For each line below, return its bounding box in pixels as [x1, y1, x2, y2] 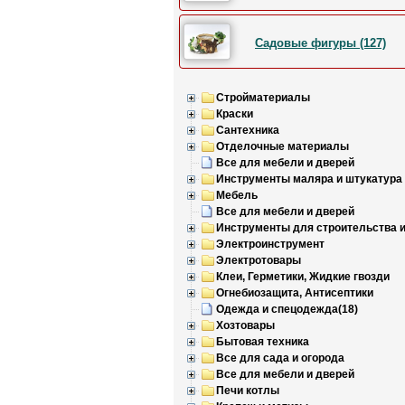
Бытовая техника [216, 335, 309, 348]
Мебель [216, 189, 258, 202]
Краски [216, 108, 253, 120]
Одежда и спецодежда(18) [216, 303, 358, 316]
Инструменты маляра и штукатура [216, 173, 402, 185]
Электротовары [216, 254, 301, 267]
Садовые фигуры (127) [255, 36, 386, 50]
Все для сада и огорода [216, 352, 344, 364]
